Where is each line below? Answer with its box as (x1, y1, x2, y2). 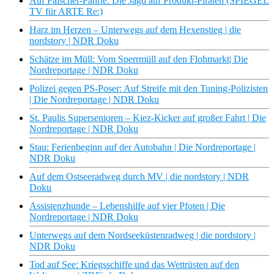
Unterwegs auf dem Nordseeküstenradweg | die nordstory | (29, 230, 256, 241)
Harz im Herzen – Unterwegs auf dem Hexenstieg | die (29, 24, 241, 35)
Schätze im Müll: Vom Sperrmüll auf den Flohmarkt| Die (29, 54, 248, 65)
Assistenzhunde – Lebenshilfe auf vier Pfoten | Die (29, 201, 225, 212)
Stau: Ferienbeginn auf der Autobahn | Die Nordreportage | (29, 142, 256, 153)
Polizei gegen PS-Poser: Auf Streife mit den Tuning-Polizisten (29, 83, 268, 94)
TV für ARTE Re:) (29, 6, 103, 17)
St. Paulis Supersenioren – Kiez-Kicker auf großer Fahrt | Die (29, 113, 266, 124)
